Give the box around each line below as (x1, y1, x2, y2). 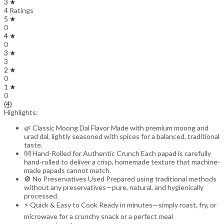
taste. (24, 140, 42, 149)
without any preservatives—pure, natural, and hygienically (24, 183, 203, 192)
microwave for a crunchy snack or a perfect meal (24, 212, 173, 221)
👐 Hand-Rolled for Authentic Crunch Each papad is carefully (24, 149, 211, 158)
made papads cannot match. (24, 166, 111, 175)
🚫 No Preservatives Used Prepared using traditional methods (24, 174, 216, 183)
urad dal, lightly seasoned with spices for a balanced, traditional (24, 132, 219, 141)
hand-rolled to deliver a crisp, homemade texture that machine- (24, 157, 220, 166)
